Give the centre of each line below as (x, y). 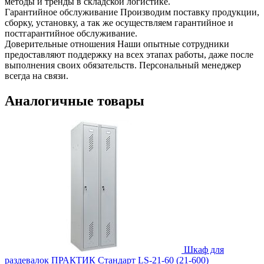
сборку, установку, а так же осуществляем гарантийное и (119, 22)
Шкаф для (204, 250)
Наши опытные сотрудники (173, 44)
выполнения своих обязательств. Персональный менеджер (123, 65)
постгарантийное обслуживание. (71, 33)
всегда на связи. (37, 75)
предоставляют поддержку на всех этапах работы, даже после (129, 54)
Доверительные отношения (60, 44)
